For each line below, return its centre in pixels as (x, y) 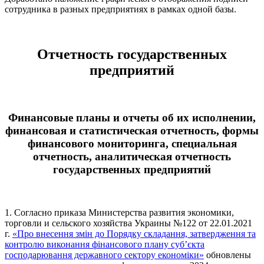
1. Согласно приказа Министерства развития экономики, (119, 213)
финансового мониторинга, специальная (132, 144)
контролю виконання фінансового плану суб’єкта (105, 245)
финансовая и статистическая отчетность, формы (132, 131)
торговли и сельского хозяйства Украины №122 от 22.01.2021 (128, 223)
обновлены (227, 255)
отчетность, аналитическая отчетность (132, 157)
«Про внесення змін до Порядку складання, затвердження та (134, 234)
